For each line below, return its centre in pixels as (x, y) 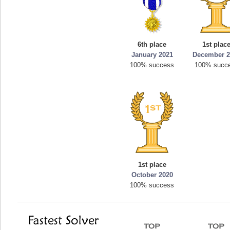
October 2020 (152, 175)
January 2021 (152, 55)
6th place (152, 44)
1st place (152, 165)
